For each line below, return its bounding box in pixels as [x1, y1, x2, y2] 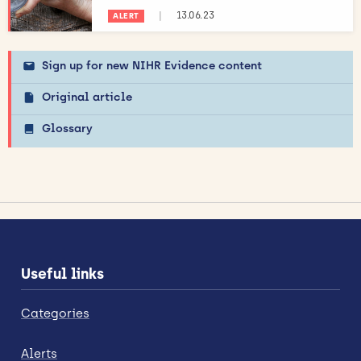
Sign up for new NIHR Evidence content [42, 58, 262, 73]
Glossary [42, 121, 93, 135]
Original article [42, 89, 132, 104]
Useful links [21, 264, 104, 283]
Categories [21, 305, 89, 321]
